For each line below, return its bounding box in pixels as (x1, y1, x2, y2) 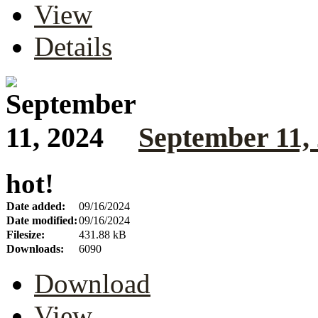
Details (34, 31, 112, 62)
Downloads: (6, 242, 64, 255)
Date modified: (6, 214, 77, 226)
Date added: (6, 199, 65, 212)
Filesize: (6, 228, 45, 241)
